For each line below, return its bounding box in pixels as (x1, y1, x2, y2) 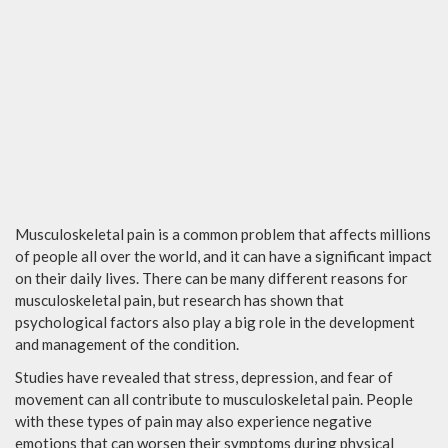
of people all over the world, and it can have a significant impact (15, 247, 432, 266)
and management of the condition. (15, 335, 239, 354)
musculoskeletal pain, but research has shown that (15, 291, 344, 310)
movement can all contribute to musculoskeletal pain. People (15, 390, 413, 409)
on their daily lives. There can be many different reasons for (15, 269, 408, 288)
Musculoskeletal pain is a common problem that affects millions (15, 225, 431, 244)
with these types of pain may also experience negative (15, 412, 372, 431)
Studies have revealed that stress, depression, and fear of (15, 368, 393, 387)
